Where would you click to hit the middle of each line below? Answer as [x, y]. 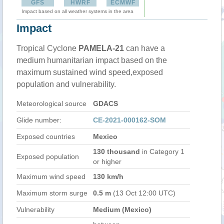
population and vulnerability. [66, 84]
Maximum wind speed [51, 176]
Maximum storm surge [52, 193]
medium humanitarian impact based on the [92, 60]
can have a [144, 48]
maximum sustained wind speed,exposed [90, 72]
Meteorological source [51, 103]
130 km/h [108, 176]
